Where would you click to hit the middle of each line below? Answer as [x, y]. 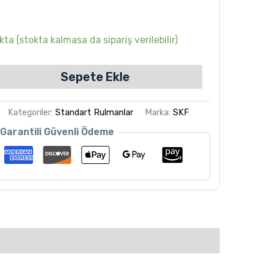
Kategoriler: [32, 112]
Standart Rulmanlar [95, 112]
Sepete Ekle [95, 77]
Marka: [159, 112]
